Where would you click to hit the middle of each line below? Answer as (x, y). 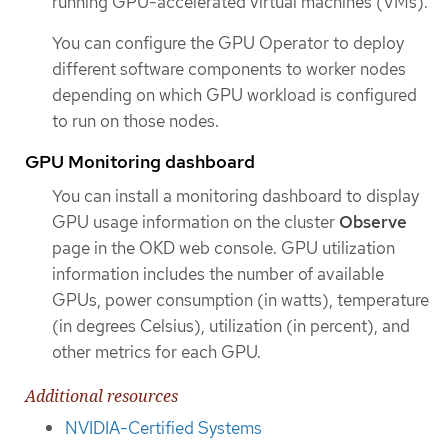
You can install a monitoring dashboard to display (235, 196)
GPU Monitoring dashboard (140, 162)
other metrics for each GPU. (156, 352)
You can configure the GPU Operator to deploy (228, 42)
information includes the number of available (218, 274)
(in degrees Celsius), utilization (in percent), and (231, 326)
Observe (373, 222)
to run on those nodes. (135, 120)
